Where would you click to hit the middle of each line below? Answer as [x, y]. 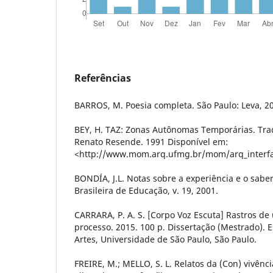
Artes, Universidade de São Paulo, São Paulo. [165, 239]
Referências [103, 78]
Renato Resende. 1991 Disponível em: [151, 141]
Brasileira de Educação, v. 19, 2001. [146, 190]
